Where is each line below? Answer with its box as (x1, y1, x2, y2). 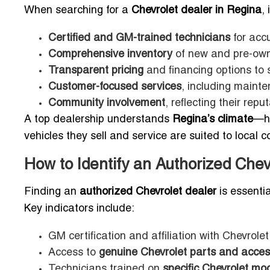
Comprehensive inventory (48, 49, 172, 60)
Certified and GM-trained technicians (48, 33, 230, 44)
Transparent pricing (48, 66, 143, 77)
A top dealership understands (24, 115, 172, 125)
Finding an (24, 187, 80, 198)
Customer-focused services (48, 82, 181, 93)
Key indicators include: (24, 204, 134, 215)
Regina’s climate (172, 115, 253, 125)
